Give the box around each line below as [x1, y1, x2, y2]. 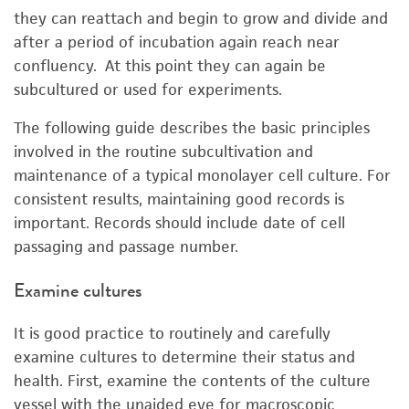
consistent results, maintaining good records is [14, 189, 344, 209]
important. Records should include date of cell [14, 213, 345, 233]
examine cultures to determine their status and [14, 347, 355, 367]
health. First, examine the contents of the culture [14, 371, 371, 391]
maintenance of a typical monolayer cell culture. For [14, 165, 391, 185]
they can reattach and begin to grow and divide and [14, 8, 388, 28]
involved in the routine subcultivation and [14, 142, 313, 162]
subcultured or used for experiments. [14, 79, 282, 100]
